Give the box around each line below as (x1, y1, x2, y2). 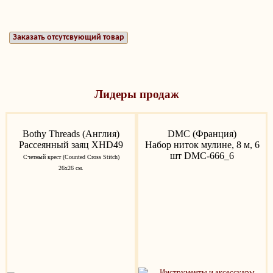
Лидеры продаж (94, 87, 179, 101)
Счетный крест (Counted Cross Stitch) (23, 154, 119, 161)
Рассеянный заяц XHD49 (19, 140, 123, 151)
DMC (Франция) (168, 129, 236, 140)
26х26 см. (58, 165, 83, 172)
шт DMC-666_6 (170, 151, 234, 161)
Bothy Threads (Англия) (23, 129, 119, 140)
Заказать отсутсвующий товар (13, 33, 124, 42)
